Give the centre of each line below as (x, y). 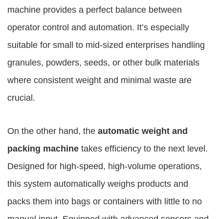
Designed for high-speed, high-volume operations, (105, 166)
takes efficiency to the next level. (143, 149)
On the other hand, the (53, 131)
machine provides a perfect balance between (95, 10)
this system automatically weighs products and (98, 184)
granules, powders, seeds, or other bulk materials (103, 63)
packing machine (43, 149)
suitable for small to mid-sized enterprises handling (106, 45)
